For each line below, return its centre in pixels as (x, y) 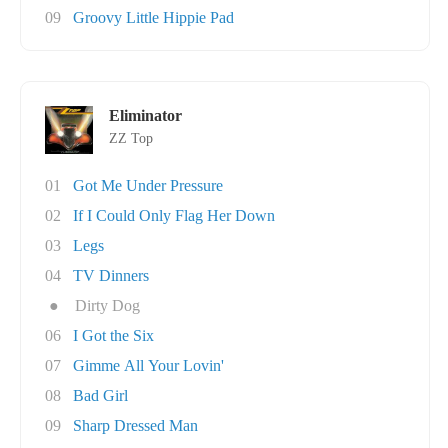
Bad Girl (100, 395)
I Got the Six (113, 335)
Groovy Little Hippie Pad (153, 17)
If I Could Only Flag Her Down (174, 215)
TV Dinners (111, 275)
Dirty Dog (107, 305)
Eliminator (145, 115)
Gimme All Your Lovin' (148, 365)
